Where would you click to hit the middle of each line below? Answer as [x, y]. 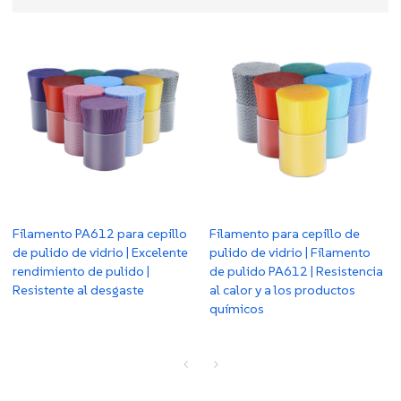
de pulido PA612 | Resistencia [296, 270]
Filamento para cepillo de [285, 233]
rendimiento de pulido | [81, 270]
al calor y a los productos [282, 289]
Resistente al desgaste [79, 289]
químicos [237, 308]
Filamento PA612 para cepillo [100, 233]
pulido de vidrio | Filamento [290, 252]
